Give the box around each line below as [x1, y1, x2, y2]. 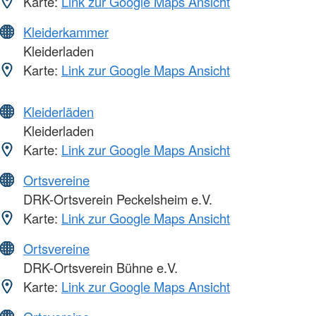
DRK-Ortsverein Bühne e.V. [20, 258, 178, 277]
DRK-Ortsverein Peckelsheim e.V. [20, 190, 212, 209]
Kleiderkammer [23, 23, 109, 42]
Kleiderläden [23, 102, 94, 121]
